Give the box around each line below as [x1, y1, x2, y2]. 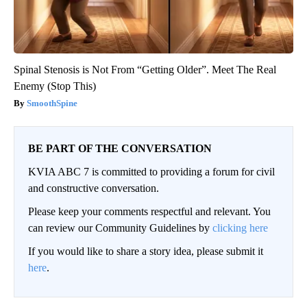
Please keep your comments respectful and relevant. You [28, 205, 271, 217]
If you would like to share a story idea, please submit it [28, 245, 263, 257]
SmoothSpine [27, 97, 77, 108]
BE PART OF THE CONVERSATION [28, 142, 212, 154]
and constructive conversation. [28, 182, 159, 194]
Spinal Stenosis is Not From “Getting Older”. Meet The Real [14, 63, 276, 75]
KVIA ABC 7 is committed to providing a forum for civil [28, 165, 275, 177]
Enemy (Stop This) [14, 79, 96, 92]
